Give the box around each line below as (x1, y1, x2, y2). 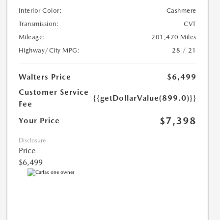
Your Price (18, 115, 60, 125)
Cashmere (166, 6, 196, 14)
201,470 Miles (151, 33, 196, 41)
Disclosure (18, 137, 46, 144)
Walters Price (18, 72, 71, 82)
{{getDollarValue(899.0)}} (93, 93, 196, 103)
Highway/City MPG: (18, 46, 81, 54)
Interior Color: (18, 6, 62, 14)
